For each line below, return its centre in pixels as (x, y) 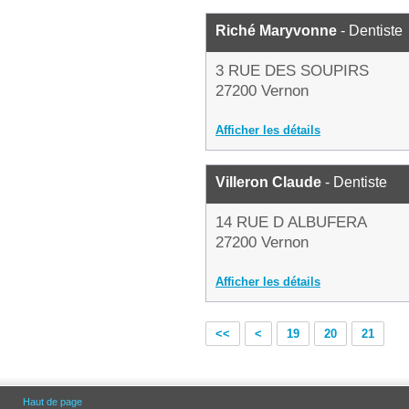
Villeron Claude (268, 182)
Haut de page (52, 402)
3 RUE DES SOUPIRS (292, 71)
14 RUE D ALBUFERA (291, 222)
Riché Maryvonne (276, 31)
